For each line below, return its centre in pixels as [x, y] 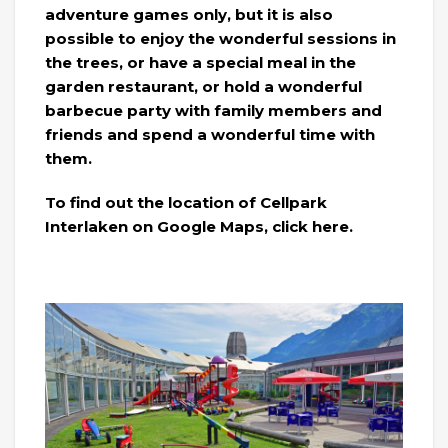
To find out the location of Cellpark [186, 203]
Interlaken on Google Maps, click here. [199, 227]
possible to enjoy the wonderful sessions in [220, 39]
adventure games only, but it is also [189, 15]
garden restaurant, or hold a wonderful [203, 87]
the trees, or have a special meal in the [200, 63]
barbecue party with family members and [213, 111]
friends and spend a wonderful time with [210, 135]
